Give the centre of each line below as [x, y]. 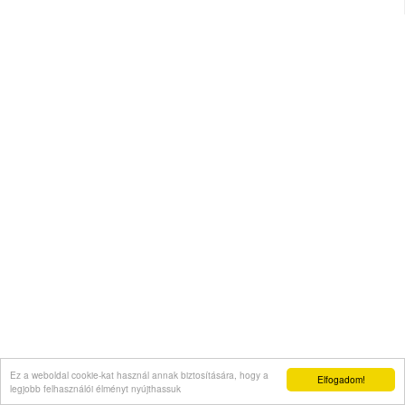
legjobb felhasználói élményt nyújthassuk [95, 388]
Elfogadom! [341, 379]
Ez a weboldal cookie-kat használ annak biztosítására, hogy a [139, 375]
